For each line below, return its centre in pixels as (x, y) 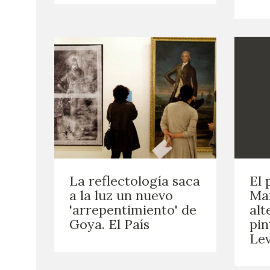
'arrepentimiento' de (133, 209)
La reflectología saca (135, 181)
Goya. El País (109, 224)
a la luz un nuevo (121, 195)
